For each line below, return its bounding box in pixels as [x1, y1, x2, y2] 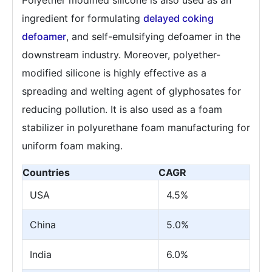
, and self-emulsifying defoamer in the [66, 30, 240, 42]
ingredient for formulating [22, 12, 143, 24]
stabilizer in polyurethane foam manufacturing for [22, 121, 250, 134]
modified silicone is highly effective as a [22, 66, 206, 79]
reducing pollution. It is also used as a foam [22, 103, 222, 115]
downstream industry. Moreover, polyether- [22, 48, 220, 61]
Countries [22, 166, 70, 178]
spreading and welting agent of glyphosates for [22, 84, 241, 97]
